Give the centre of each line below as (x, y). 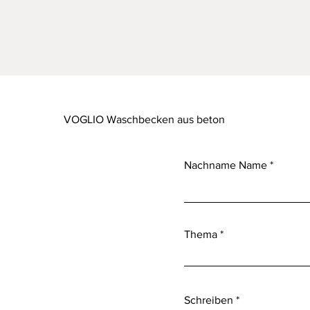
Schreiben (209, 300)
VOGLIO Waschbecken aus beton (146, 119)
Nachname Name (226, 165)
